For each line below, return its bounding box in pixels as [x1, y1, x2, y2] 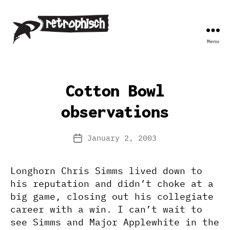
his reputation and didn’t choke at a [10, 178, 214, 189]
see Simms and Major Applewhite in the [10, 216, 219, 228]
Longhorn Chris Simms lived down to [10, 165, 202, 177]
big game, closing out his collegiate [10, 190, 214, 202]
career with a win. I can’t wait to [10, 203, 202, 215]
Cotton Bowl [65, 81, 165, 100]
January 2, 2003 [87, 133, 157, 143]
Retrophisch [10, 45, 60, 54]
